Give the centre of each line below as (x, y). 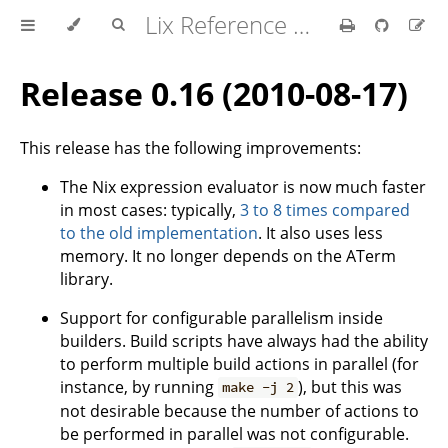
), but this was (350, 386)
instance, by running (139, 386)
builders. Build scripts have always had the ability (244, 340)
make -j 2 (258, 387)
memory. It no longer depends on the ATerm (228, 255)
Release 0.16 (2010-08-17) (214, 94)
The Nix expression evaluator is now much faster (243, 186)
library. (86, 278)
